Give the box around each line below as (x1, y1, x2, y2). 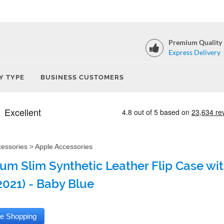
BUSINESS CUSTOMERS (40, 73, 124, 81)
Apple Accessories (35, 142, 92, 150)
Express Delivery (168, 48, 220, 56)
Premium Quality (168, 38, 222, 46)
